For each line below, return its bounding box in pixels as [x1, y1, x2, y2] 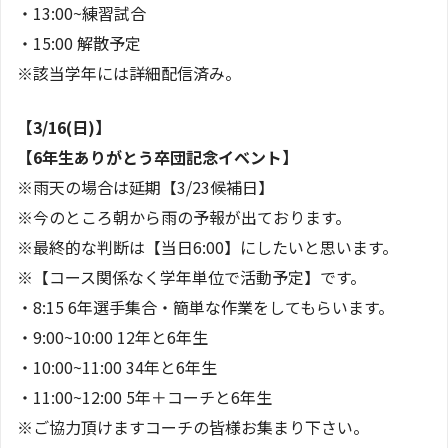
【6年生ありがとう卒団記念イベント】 [17, 144, 298, 169]
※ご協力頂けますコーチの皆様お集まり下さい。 [17, 414, 369, 439]
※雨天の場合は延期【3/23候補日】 [17, 174, 274, 199]
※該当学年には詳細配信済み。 [17, 60, 241, 85]
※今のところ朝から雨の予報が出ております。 [17, 204, 351, 229]
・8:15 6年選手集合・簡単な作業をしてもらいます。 [17, 294, 394, 319]
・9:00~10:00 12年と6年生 [17, 324, 208, 349]
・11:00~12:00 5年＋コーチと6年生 [17, 384, 272, 409]
